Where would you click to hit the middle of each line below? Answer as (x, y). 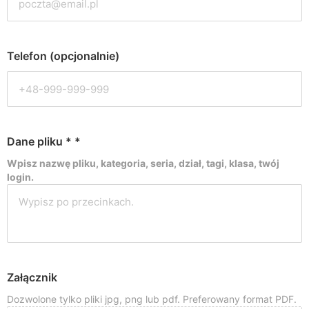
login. (20, 177)
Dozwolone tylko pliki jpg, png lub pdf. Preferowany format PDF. (152, 299)
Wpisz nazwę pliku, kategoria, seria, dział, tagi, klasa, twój (143, 163)
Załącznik (32, 277)
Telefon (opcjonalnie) (63, 56)
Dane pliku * (41, 141)
